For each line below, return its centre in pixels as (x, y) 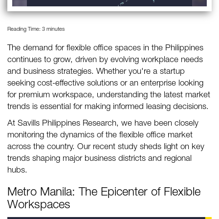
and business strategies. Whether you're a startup (96, 72)
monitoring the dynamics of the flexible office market (100, 136)
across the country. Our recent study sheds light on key (106, 148)
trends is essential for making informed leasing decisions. (108, 108)
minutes (55, 30)
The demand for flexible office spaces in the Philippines (105, 49)
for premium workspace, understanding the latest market (109, 96)
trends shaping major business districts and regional (99, 159)
